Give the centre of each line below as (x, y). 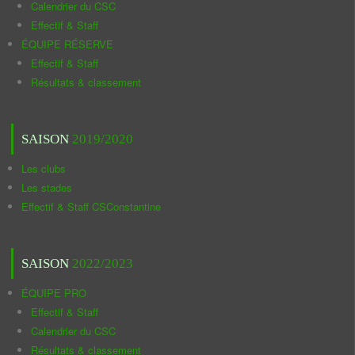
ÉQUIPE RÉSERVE (67, 44)
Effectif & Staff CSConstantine (91, 206)
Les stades (47, 187)
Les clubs (44, 168)
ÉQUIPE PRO (54, 293)
